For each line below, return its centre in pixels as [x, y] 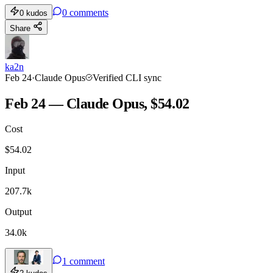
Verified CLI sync [127, 77]
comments [89, 12]
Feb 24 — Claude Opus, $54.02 [97, 103]
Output [18, 212]
